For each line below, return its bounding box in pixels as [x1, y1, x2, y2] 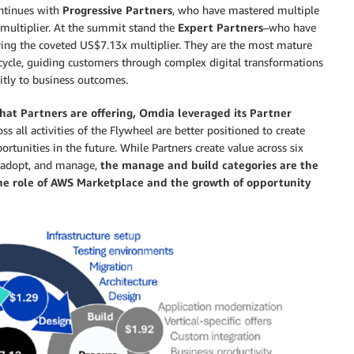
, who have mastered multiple [172, 2, 319, 17]
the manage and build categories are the [100, 157, 318, 171]
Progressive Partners [62, 2, 172, 17]
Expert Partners [178, 20, 263, 34]
